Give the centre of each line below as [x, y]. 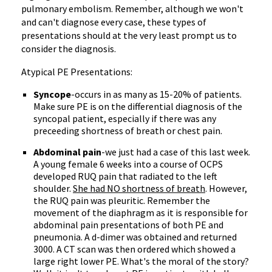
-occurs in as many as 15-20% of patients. [156, 94]
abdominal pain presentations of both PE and [128, 225]
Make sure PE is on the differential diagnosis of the [138, 106]
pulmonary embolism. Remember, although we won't [132, 8]
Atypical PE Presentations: [77, 72]
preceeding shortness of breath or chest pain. [128, 131]
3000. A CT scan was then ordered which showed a [134, 249]
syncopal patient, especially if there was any [125, 118]
